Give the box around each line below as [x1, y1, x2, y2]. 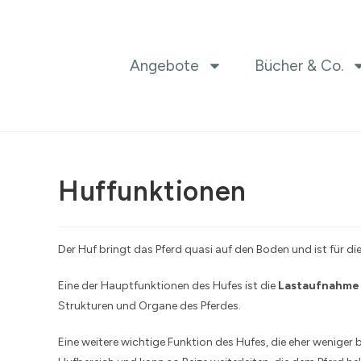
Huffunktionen [58, 175, 247, 209]
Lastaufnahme [278, 279, 359, 293]
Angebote [129, 56, 199, 75]
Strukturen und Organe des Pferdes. [58, 299, 241, 313]
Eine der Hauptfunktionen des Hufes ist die [58, 279, 278, 293]
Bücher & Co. [254, 56, 343, 75]
